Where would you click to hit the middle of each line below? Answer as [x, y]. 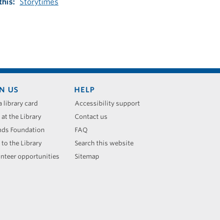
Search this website [104, 143]
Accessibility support [107, 104]
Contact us [91, 117]
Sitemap [87, 157]
